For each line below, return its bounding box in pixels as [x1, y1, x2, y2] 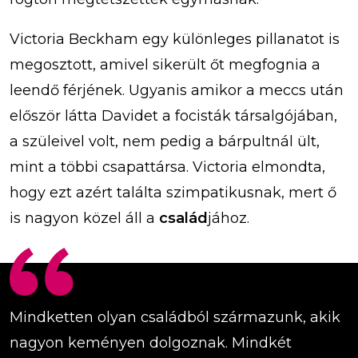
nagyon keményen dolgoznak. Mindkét [10, 333, 292, 352]
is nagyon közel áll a [10, 209, 159, 227]
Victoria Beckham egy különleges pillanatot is [10, 30, 340, 48]
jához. [208, 209, 249, 227]
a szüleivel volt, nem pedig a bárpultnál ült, [10, 132, 320, 150]
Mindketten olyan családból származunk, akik [10, 308, 340, 326]
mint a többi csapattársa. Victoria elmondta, [10, 157, 325, 176]
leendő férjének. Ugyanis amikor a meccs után [10, 81, 344, 99]
